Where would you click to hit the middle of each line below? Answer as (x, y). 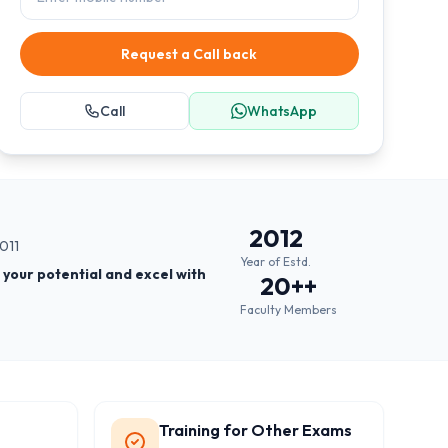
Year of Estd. (276, 261)
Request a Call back (189, 54)
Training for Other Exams (255, 430)
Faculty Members (289, 309)
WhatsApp (282, 111)
